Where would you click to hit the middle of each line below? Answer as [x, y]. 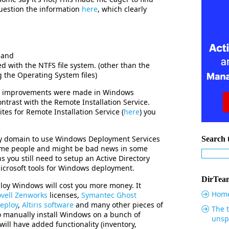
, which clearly [122, 9]
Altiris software [48, 205]
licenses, [64, 195]
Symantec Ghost [109, 195]
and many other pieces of [118, 205]
